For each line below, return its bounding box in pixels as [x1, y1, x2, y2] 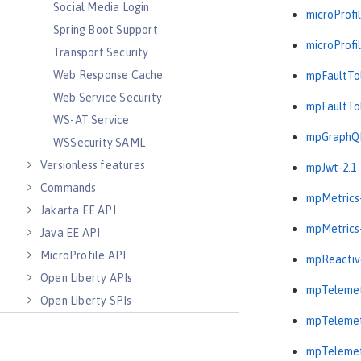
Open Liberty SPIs [40, 294, 132, 307]
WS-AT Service [53, 114, 130, 127]
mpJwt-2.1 [306, 161, 356, 175]
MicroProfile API [40, 249, 127, 262]
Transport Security [53, 46, 149, 59]
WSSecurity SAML [53, 136, 145, 149]
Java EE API [40, 226, 101, 239]
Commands [40, 181, 97, 194]
